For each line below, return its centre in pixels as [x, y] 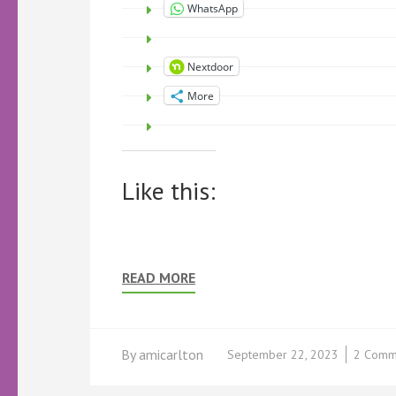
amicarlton [171, 354]
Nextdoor [210, 66]
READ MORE [159, 278]
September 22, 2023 [283, 354]
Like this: [169, 190]
